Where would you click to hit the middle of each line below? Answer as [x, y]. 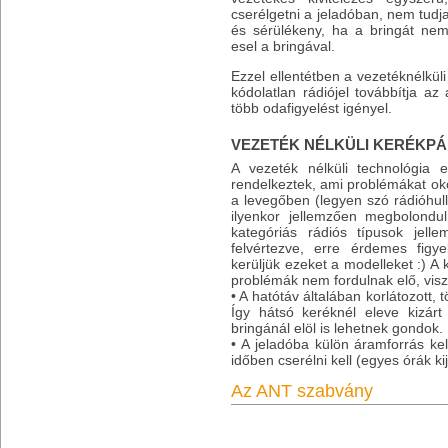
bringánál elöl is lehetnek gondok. [337, 328]
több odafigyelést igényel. [311, 108]
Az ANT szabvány [302, 391]
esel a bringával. [285, 46]
